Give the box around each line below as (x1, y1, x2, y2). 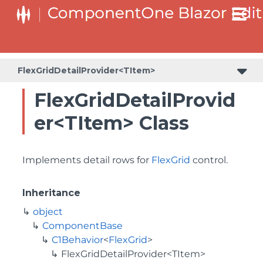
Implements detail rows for (22, 154, 151, 166)
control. (190, 154, 228, 166)
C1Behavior (52, 234, 103, 245)
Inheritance (22, 187, 80, 198)
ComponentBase (42, 220, 123, 231)
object (33, 206, 63, 217)
